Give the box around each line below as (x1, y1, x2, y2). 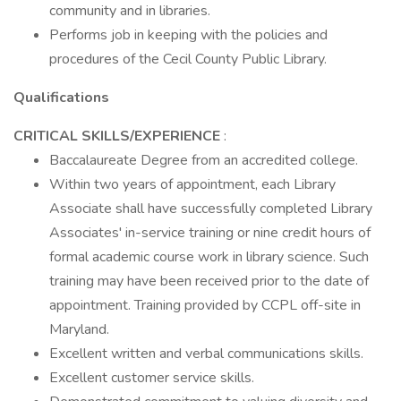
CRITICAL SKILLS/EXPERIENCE (13, 126, 224, 146)
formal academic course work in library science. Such (49, 247, 369, 267)
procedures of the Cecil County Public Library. (49, 49, 327, 69)
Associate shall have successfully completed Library (49, 199, 372, 218)
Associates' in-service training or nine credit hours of (49, 223, 371, 243)
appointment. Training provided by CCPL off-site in (49, 295, 361, 315)
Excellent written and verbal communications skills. (49, 344, 363, 363)
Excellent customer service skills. (49, 368, 254, 388)
